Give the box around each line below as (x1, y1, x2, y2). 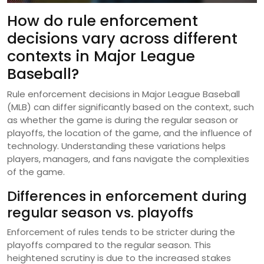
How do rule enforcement (7, 10, 198, 31)
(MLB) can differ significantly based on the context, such (7, 100, 254, 113)
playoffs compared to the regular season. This (7, 238, 211, 251)
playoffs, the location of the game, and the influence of (7, 126, 252, 139)
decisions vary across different (7, 28, 237, 49)
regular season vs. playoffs (7, 202, 193, 222)
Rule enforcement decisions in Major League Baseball (7, 87, 240, 100)
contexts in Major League (7, 45, 195, 67)
